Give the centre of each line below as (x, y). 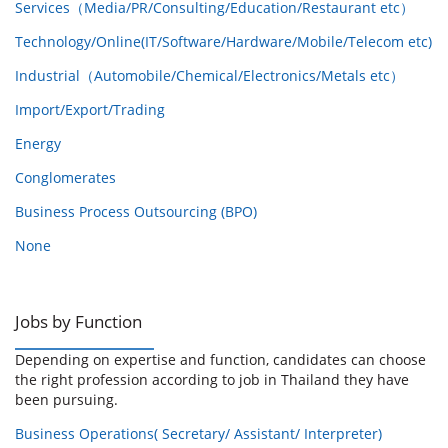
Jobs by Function (78, 322)
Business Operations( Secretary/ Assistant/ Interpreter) (198, 433)
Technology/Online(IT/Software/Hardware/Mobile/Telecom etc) (223, 42)
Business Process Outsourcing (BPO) (136, 212)
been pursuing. (66, 399)
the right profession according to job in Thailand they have (212, 379)
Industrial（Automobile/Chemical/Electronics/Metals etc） (209, 76)
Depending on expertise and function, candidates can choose (220, 359)
